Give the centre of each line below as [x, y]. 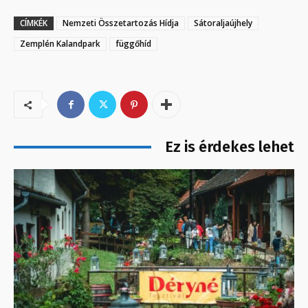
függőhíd [133, 44]
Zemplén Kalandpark [60, 44]
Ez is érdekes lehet [230, 147]
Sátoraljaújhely [223, 23]
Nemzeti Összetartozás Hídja [121, 23]
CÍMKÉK [34, 23]
